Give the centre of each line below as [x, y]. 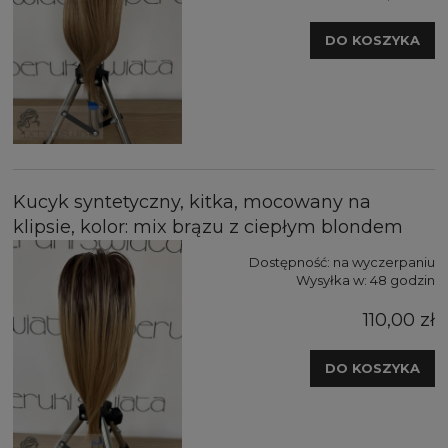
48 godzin [402, 280]
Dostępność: [289, 262]
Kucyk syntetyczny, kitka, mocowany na [192, 202]
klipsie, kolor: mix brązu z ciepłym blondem [208, 227]
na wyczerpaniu [384, 262]
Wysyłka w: [331, 280]
